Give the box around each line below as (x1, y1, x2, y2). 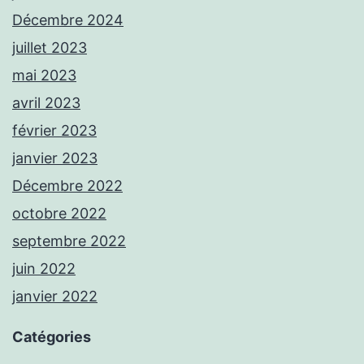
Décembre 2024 (12, 11, 123, 29)
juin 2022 (12, 260, 76, 278)
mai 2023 (12, 67, 76, 84)
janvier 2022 (12, 288, 97, 305)
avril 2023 (12, 94, 80, 112)
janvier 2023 (12, 149, 97, 167)
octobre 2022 (12, 205, 106, 223)
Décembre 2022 (12, 177, 123, 195)
